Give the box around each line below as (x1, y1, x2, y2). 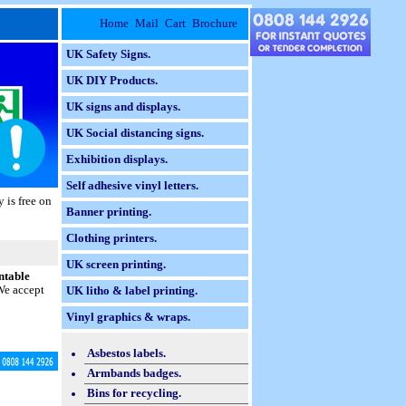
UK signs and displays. (66, 101, 180, 113)
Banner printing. (66, 206, 151, 218)
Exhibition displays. (66, 153, 168, 166)
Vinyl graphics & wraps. (66, 311, 190, 324)
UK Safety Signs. (66, 48, 150, 61)
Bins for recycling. (87, 386, 181, 400)
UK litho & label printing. (66, 285, 198, 297)
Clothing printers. (66, 232, 157, 245)
